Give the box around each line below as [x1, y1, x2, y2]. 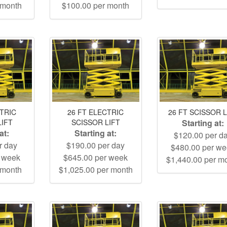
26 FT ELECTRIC [67, 106, 124, 117]
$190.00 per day [66, 139, 125, 151]
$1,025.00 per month [58, 163, 133, 175]
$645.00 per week [63, 151, 128, 163]
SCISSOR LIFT [71, 117, 120, 127]
